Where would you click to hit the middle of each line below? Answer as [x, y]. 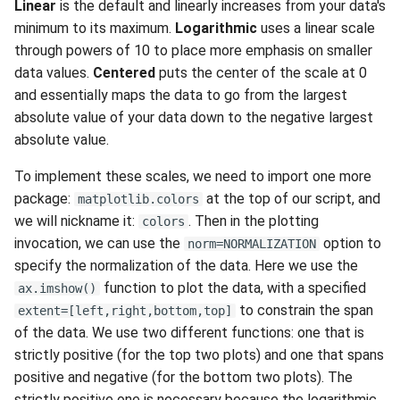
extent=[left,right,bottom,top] [125, 311]
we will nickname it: [76, 221]
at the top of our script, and [292, 199]
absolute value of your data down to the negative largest [194, 118]
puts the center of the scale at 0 [261, 73]
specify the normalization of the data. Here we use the [186, 266]
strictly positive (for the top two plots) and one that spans [199, 355]
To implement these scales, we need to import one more [193, 177]
